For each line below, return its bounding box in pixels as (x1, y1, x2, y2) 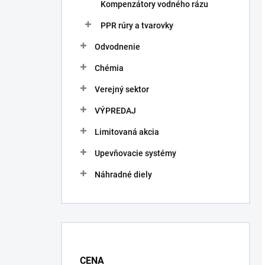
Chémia (95, 63, 124, 73)
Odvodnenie (95, 42, 140, 51)
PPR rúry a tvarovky (101, 21, 173, 30)
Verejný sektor (95, 85, 149, 94)
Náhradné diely (95, 170, 152, 179)
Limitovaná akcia (95, 127, 159, 137)
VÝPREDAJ (95, 106, 136, 115)
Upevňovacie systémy (95, 148, 176, 158)
